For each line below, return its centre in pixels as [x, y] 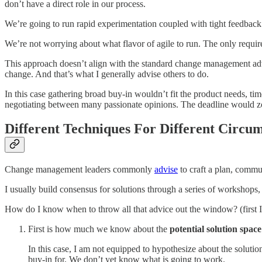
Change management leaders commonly [80, 170]
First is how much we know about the [99, 229]
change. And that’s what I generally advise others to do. [107, 74]
